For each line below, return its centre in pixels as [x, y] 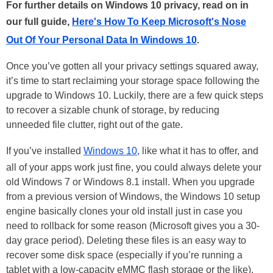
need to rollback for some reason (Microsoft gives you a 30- [133, 226]
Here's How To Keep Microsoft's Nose [159, 22]
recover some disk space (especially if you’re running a [124, 255]
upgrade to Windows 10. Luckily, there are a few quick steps [135, 96]
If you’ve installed [45, 151]
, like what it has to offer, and [198, 151]
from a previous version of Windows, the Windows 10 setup [133, 197]
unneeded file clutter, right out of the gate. [94, 125]
